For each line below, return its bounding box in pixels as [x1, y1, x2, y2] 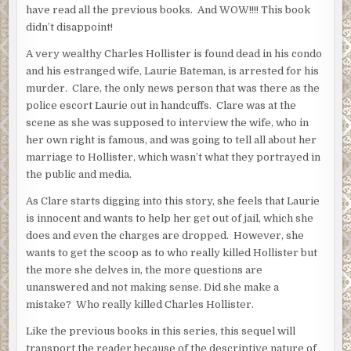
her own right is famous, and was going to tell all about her [26, 133, 317, 146]
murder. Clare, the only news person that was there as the [26, 81, 320, 94]
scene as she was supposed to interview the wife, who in [26, 116, 309, 128]
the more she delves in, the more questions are [26, 263, 263, 276]
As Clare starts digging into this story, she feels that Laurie [26, 194, 320, 207]
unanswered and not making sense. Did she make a [26, 280, 280, 293]
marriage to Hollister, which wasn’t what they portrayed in [26, 150, 321, 163]
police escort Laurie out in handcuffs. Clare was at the [26, 99, 297, 111]
